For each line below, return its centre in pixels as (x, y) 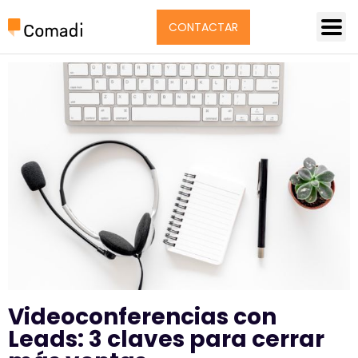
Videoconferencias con (142, 317)
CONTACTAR (203, 27)
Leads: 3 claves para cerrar (166, 340)
